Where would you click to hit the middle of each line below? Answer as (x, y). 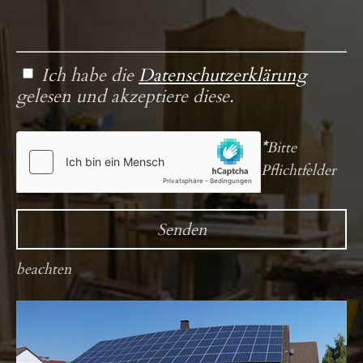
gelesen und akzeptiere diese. (125, 96)
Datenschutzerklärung (222, 75)
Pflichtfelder (299, 171)
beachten (44, 269)
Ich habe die (90, 75)
